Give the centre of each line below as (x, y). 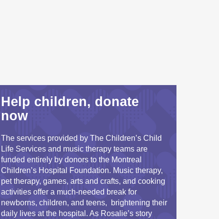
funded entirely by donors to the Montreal (71, 160)
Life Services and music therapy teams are (74, 149)
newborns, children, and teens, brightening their (84, 203)
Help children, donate (70, 102)
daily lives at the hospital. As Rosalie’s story (77, 213)
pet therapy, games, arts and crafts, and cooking (83, 181)
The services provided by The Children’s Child (81, 138)
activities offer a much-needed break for (69, 192)
